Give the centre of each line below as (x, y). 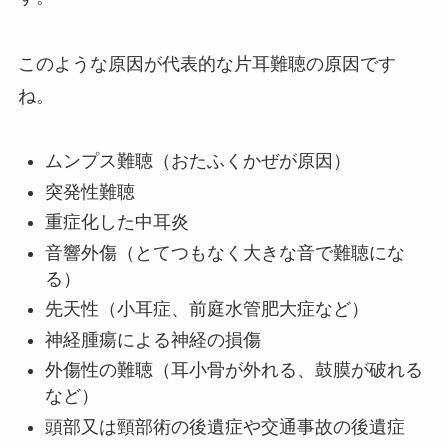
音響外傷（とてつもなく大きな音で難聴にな (224, 252)
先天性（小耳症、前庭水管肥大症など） (206, 309)
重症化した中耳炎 (116, 222)
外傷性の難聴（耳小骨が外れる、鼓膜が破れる (233, 370)
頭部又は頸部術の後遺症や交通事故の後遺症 (224, 426)
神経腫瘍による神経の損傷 (152, 339)
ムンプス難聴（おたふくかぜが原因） (197, 161)
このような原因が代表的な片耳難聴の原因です (206, 64)
